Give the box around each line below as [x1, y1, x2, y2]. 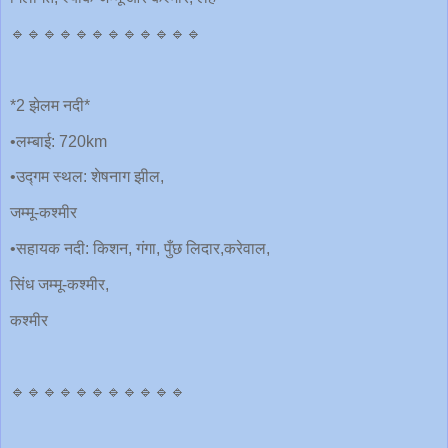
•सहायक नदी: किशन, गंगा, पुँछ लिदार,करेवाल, [10, 240, 270, 258]
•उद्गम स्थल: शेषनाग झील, [10, 168, 164, 186]
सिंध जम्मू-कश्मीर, [10, 275, 109, 293]
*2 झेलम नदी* [10, 96, 90, 114]
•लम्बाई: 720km [10, 132, 107, 150]
